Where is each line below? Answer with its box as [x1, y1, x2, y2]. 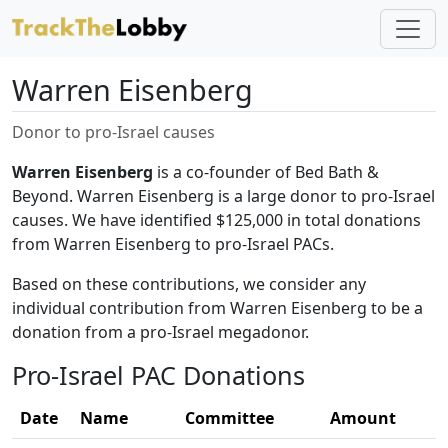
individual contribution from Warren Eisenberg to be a [12, 297, 423, 319]
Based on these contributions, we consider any [12, 273, 366, 295]
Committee [185, 407, 274, 429]
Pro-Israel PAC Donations [12, 358, 305, 392]
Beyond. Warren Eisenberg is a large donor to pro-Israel [12, 185, 435, 207]
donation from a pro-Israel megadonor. [12, 321, 309, 343]
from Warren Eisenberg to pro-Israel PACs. [12, 233, 334, 255]
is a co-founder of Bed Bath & [153, 161, 379, 183]
